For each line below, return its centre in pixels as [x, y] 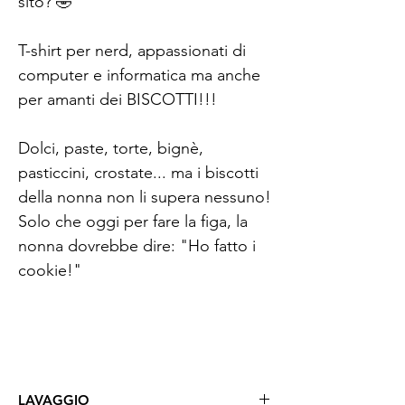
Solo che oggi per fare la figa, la [133, 222]
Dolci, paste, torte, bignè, [111, 149]
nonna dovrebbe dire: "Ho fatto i [137, 246]
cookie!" [50, 271]
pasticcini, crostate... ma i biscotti [138, 173]
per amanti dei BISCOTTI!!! [118, 100]
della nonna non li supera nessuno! [145, 198]
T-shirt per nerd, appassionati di [132, 51]
